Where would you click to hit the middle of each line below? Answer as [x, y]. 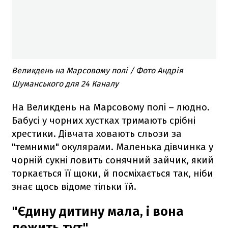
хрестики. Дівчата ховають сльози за [97, 134]
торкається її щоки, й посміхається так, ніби [112, 174]
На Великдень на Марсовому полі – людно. [111, 107]
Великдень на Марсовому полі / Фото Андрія [97, 71]
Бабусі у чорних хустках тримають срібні [104, 121]
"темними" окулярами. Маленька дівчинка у [112, 147]
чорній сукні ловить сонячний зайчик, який [113, 160]
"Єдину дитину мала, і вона [98, 212]
